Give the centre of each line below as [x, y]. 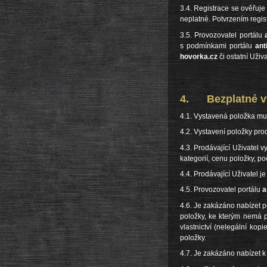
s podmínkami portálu [218, 46]
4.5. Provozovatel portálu [221, 190]
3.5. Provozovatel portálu [223, 35]
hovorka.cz [199, 56]
